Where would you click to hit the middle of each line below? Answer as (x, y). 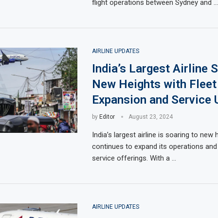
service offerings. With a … (134, 158)
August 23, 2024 (150, 117)
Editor (107, 117)
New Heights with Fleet (154, 84)
